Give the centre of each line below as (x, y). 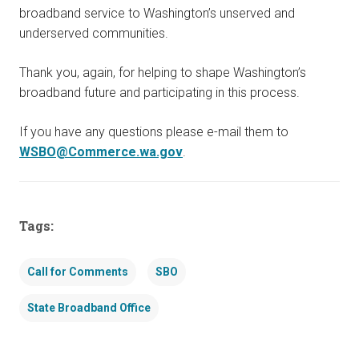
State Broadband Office (89, 308)
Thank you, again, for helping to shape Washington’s (163, 73)
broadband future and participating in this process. (159, 93)
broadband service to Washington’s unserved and (157, 14)
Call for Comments (78, 272)
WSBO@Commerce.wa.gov (101, 152)
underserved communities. (94, 34)
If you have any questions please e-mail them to (154, 132)
